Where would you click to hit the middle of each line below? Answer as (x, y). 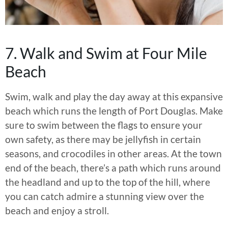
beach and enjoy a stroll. (57, 210)
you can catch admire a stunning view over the (105, 196)
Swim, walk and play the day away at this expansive (114, 96)
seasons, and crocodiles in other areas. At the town (113, 153)
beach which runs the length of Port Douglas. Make (114, 110)
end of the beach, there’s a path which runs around (113, 167)
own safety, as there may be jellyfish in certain (103, 139)
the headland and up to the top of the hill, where (108, 182)
